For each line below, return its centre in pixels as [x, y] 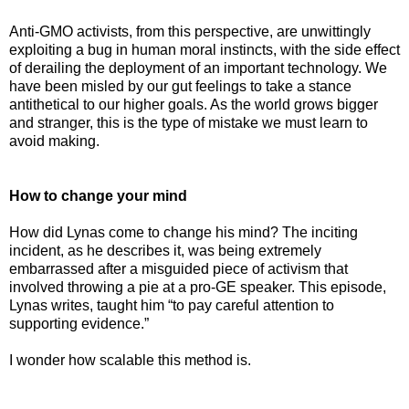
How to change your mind [98, 195]
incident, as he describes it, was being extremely [165, 250]
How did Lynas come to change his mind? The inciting [184, 232]
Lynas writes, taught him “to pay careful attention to [172, 305]
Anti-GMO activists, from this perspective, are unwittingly [190, 31]
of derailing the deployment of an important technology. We [198, 68]
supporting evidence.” [79, 323]
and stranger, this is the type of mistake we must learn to [189, 122]
